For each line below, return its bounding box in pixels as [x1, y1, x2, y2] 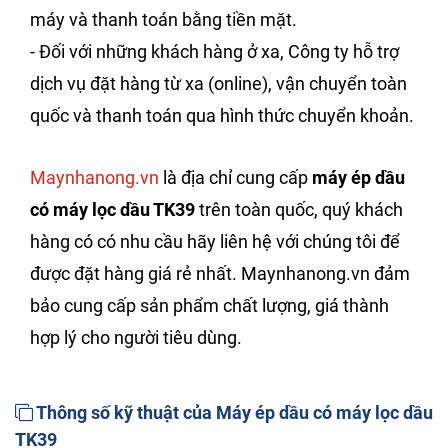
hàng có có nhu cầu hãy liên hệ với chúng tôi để [30, 230, 400, 252]
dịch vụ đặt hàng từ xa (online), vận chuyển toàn [30, 72, 407, 94]
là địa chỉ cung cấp [159, 166, 312, 188]
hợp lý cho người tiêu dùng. [30, 326, 242, 348]
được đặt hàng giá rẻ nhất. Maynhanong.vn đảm [30, 262, 410, 284]
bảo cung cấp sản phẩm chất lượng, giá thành [30, 294, 389, 316]
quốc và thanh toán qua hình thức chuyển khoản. [30, 104, 414, 126]
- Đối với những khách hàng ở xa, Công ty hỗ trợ [30, 40, 399, 62]
